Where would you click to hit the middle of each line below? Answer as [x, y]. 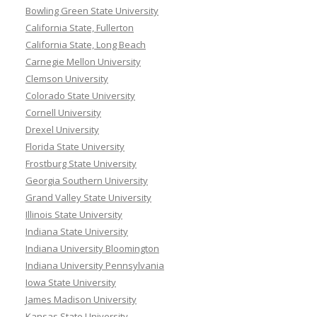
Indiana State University [77, 231]
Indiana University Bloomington [92, 248]
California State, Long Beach [86, 45]
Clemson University [67, 79]
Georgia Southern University [87, 180]
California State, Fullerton [80, 28]
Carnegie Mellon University [83, 62]
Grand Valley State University [88, 197]
